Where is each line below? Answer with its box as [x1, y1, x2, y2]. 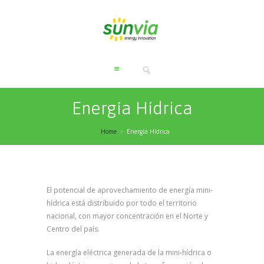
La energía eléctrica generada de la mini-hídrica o [47, 247, 212, 258]
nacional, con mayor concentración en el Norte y [47, 211, 208, 222]
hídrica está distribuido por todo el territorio [47, 198, 197, 209]
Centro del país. [47, 224, 100, 235]
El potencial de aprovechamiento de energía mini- [47, 185, 213, 196]
